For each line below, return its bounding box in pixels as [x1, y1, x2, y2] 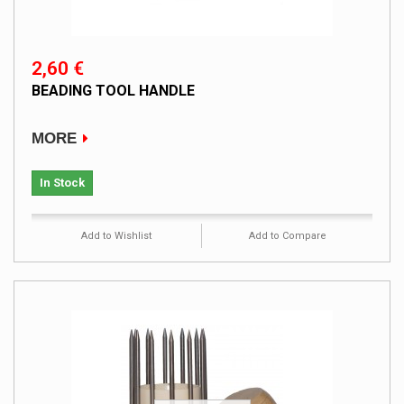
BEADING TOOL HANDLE [32, 81, 195, 99]
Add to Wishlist [81, 229, 151, 242]
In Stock [40, 175, 85, 189]
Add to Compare [248, 229, 326, 242]
